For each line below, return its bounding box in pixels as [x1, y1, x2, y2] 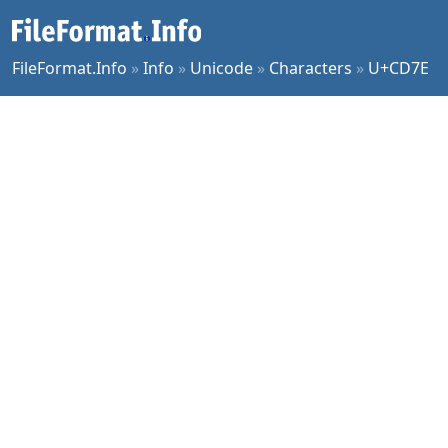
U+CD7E [368, 57, 429, 79]
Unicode [190, 57, 253, 79]
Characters [269, 57, 352, 79]
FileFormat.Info [12, 57, 127, 79]
